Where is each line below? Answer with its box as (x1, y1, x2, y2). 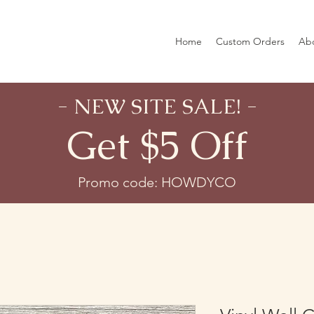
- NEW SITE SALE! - (57, 93, 257, 120)
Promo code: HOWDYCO (78, 174, 236, 191)
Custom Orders (216, 35, 285, 48)
